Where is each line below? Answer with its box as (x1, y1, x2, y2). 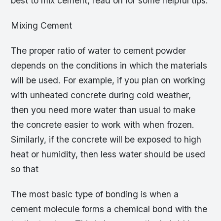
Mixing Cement (11, 20, 73, 31)
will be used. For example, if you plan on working (11, 75, 206, 86)
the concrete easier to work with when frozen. (11, 119, 195, 130)
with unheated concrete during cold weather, (11, 90, 191, 101)
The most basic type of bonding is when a (11, 189, 179, 200)
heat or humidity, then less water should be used (11, 149, 206, 160)
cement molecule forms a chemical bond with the (11, 204, 208, 215)
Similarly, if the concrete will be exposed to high (11, 134, 202, 145)
